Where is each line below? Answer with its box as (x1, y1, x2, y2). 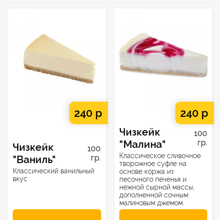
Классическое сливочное (119, 152, 201, 160)
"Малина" (119, 138, 166, 150)
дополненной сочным (119, 191, 188, 199)
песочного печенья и (119, 175, 187, 183)
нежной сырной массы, (119, 183, 194, 191)
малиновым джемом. (119, 199, 184, 207)
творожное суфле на (119, 160, 187, 167)
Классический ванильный (13, 167, 94, 175)
